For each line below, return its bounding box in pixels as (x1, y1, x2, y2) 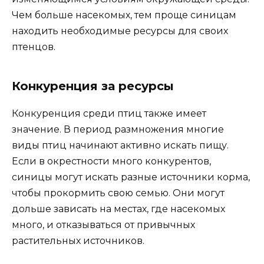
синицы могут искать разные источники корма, (12, 171, 250, 183)
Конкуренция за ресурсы (12, 79, 174, 94)
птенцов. (12, 41, 55, 53)
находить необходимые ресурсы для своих (12, 25, 228, 37)
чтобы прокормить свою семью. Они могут (12, 187, 225, 199)
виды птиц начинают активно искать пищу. (12, 140, 229, 151)
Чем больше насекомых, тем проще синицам (12, 9, 236, 21)
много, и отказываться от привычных (12, 219, 195, 231)
